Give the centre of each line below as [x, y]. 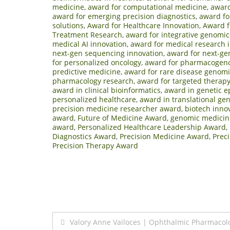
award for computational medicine [147, 7]
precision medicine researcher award [117, 108]
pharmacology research [93, 81]
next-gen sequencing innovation [108, 53]
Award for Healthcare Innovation [143, 25]
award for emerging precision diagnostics [124, 16]
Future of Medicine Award [122, 118]
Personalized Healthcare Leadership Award [152, 127]
